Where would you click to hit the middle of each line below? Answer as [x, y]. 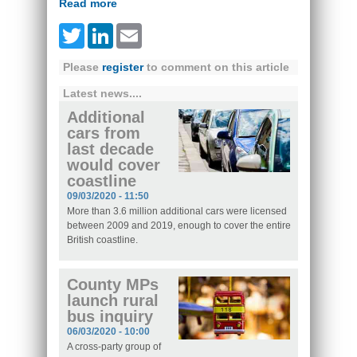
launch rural [113, 301]
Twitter [103, 35]
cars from [104, 133]
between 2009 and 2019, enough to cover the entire [179, 226]
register [123, 67]
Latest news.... [102, 94]
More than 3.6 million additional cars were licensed [177, 212]
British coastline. [102, 240]
